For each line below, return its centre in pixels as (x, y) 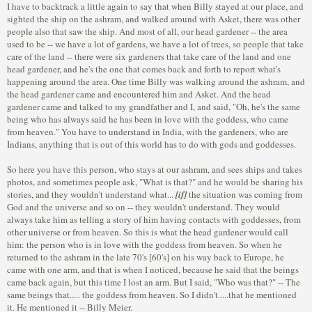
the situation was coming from (244, 194)
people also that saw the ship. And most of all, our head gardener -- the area (147, 31)
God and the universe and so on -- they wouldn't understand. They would (143, 207)
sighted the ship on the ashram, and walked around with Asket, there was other (154, 19)
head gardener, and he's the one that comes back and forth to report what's (144, 69)
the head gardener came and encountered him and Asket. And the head (139, 94)
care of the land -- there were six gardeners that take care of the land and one (149, 56)
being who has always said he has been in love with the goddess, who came (148, 119)
